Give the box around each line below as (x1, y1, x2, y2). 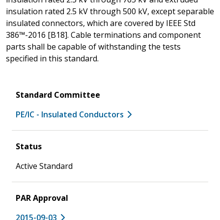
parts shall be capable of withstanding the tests (6, 41, 181, 52)
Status (16, 140, 42, 152)
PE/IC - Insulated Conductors (16, 109, 124, 120)
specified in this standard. (6, 53, 99, 64)
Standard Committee (16, 89, 100, 100)
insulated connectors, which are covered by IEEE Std (6, 17, 195, 28)
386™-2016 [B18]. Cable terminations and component (6, 29, 201, 40)
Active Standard (16, 160, 73, 171)
